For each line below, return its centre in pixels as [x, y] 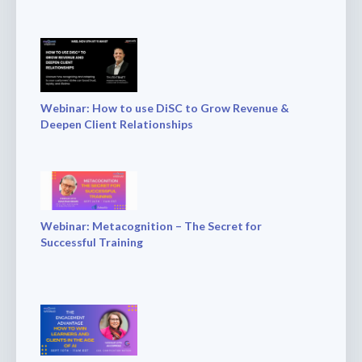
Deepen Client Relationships [117, 124]
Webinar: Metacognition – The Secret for [151, 225]
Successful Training [92, 242]
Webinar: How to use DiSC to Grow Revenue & [165, 108]
